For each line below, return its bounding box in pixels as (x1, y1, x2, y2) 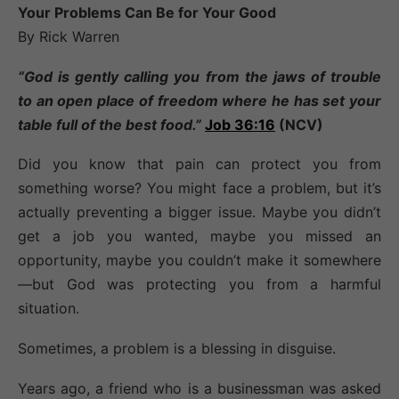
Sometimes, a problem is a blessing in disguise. (18, 339, 336, 358)
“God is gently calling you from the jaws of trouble (18, 67, 381, 85)
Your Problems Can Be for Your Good (18, 3, 276, 21)
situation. (18, 299, 79, 318)
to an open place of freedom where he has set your (18, 91, 381, 110)
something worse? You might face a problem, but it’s (18, 179, 381, 198)
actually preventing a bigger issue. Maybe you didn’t (18, 203, 381, 222)
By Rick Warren (18, 27, 119, 45)
